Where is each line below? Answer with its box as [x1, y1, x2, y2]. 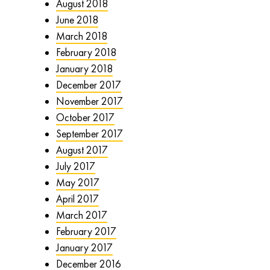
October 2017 [55, 110, 115, 124]
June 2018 [55, 13, 98, 27]
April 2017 [55, 192, 99, 206]
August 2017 [55, 143, 108, 157]
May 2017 [55, 175, 99, 189]
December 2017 [55, 78, 121, 92]
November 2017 [55, 94, 123, 108]
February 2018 [55, 45, 116, 59]
